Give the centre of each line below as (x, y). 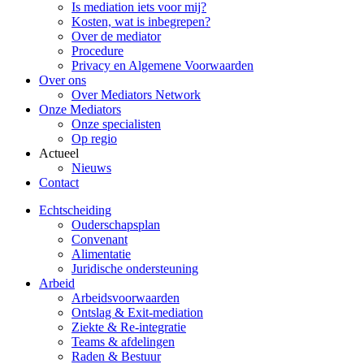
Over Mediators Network (136, 94)
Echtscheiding (75, 210)
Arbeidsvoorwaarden (126, 297)
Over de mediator (116, 36)
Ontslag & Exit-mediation (137, 312)
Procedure (97, 50)
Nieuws (91, 167)
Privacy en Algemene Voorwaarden (162, 65)
